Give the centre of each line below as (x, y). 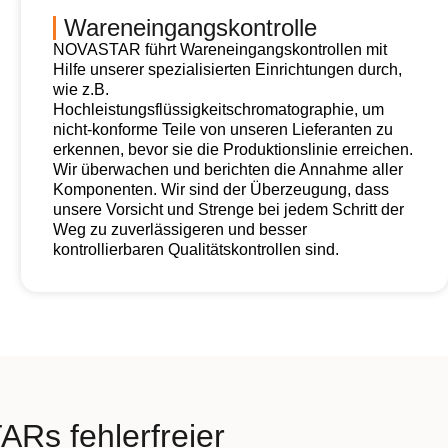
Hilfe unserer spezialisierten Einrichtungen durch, (228, 69)
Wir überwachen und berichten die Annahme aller (228, 169)
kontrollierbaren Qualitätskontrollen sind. (196, 249)
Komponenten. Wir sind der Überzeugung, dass (221, 189)
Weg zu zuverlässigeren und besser (180, 229)
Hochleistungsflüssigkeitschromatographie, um (219, 109)
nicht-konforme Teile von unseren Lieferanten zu (223, 129)
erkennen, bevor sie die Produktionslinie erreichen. (233, 149)
